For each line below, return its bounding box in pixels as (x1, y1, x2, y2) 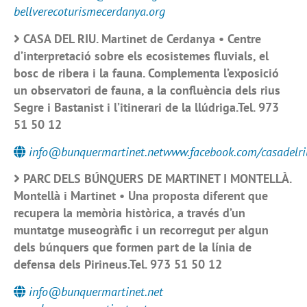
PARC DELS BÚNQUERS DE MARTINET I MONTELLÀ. (23, 171, 291, 186)
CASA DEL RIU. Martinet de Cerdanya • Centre (23, 30, 261, 47)
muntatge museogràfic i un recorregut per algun (14, 222, 269, 238)
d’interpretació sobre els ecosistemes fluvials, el (14, 47, 269, 64)
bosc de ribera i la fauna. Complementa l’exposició (14, 64, 279, 81)
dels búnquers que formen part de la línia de (14, 239, 251, 255)
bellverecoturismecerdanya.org (14, 3, 165, 20)
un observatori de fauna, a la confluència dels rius (14, 82, 280, 98)
